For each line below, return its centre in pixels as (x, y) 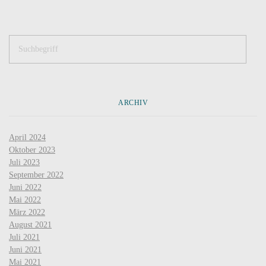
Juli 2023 (24, 163)
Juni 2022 (25, 188)
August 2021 (30, 225)
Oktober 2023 (32, 150)
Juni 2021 (25, 250)
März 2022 (27, 213)
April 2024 (27, 138)
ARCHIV (133, 103)
